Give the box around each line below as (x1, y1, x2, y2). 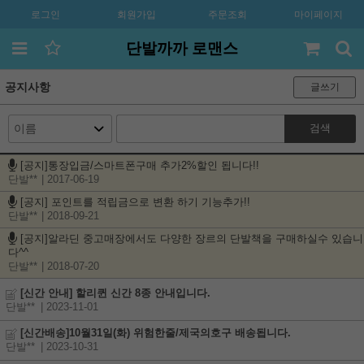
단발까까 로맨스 (126, 40, 238, 57)
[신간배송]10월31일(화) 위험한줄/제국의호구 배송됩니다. (17, 327, 291, 339)
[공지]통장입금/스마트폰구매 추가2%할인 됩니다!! (20, 160, 259, 171)
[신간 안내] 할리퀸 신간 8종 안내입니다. (20, 288, 210, 299)
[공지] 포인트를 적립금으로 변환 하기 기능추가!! (20, 197, 250, 208)
